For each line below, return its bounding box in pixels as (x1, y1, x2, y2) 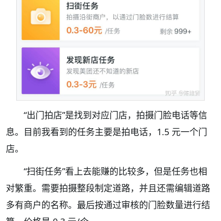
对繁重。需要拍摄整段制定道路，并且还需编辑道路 (6, 182, 210, 194)
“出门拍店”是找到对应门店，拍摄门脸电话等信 (24, 109, 207, 121)
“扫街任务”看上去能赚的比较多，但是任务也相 (24, 165, 207, 178)
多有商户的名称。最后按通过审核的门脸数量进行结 (6, 199, 210, 211)
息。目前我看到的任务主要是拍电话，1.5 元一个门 (6, 126, 207, 138)
